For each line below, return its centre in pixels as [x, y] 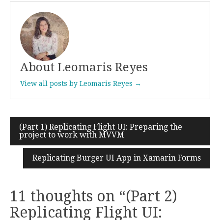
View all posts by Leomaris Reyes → [81, 83]
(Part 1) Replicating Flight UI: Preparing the [101, 127]
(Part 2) [151, 196]
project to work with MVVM [72, 135]
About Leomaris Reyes [84, 67]
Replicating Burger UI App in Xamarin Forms [117, 158]
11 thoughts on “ [68, 196]
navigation [48, 151]
